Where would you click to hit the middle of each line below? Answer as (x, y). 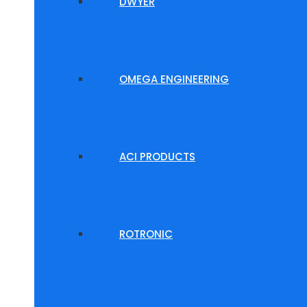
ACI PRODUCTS (157, 157)
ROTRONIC (146, 234)
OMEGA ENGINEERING (174, 79)
